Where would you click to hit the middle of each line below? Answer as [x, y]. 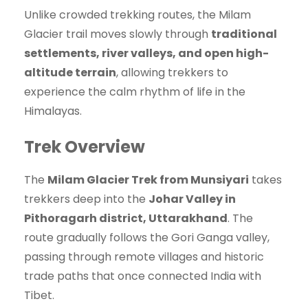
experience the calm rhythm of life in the [135, 91]
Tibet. [39, 295]
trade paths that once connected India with [143, 276]
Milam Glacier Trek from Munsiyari [148, 179]
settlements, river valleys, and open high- [146, 53]
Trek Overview [85, 146]
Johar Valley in [192, 199]
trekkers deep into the [86, 199]
